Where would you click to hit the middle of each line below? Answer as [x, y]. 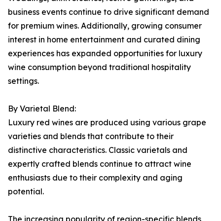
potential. [26, 192]
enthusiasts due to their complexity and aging [95, 178]
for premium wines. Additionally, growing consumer [105, 26]
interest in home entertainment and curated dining [104, 40]
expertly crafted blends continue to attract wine [100, 164]
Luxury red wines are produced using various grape [107, 123]
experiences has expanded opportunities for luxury [105, 54]
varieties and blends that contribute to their [91, 136]
